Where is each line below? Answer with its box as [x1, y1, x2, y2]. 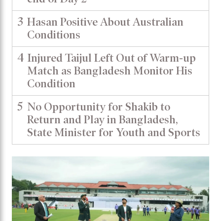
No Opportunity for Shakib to [27, 101, 170, 113]
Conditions [27, 29, 80, 41]
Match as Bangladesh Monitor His [27, 65, 192, 77]
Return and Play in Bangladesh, [27, 113, 178, 126]
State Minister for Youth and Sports [27, 126, 200, 139]
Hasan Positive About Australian [27, 16, 184, 29]
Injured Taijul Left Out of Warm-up [27, 52, 196, 65]
